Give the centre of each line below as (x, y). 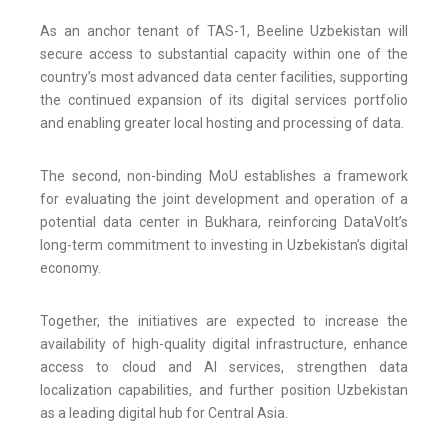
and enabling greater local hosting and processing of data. (222, 123)
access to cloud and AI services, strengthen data (224, 367)
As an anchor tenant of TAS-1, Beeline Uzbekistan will (224, 31)
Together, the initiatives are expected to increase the (224, 321)
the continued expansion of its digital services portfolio (224, 100)
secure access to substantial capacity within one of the (224, 54)
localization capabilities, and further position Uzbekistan (224, 390)
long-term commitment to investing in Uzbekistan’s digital (224, 245)
